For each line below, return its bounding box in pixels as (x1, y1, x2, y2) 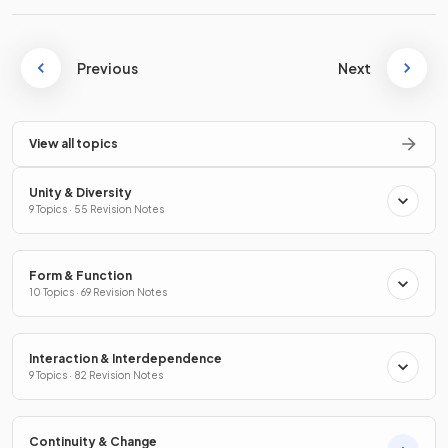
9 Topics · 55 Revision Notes (29, 203, 164, 216)
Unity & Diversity (29, 185, 132, 201)
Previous (77, 59, 138, 78)
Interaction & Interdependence (29, 351, 222, 367)
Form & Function (29, 268, 132, 284)
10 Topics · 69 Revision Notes (29, 286, 167, 299)
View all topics (29, 136, 118, 152)
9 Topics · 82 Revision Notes (29, 369, 163, 382)
